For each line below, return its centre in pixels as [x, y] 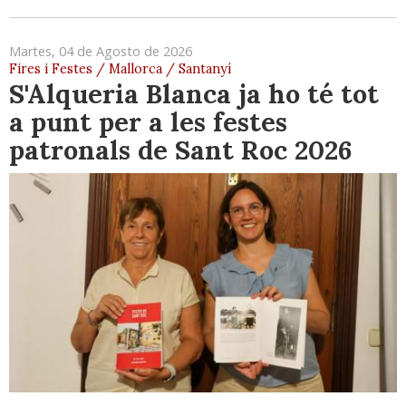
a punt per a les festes [148, 122]
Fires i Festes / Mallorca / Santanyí [120, 69]
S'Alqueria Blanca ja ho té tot [194, 94]
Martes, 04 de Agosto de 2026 [101, 52]
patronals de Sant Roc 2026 [180, 150]
